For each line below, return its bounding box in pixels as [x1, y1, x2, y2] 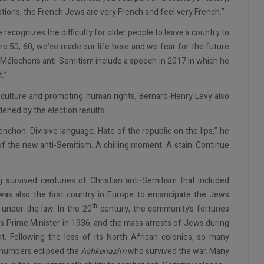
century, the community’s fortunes [97, 202, 230, 215]
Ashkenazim [80, 245, 126, 258]
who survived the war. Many [126, 245, 230, 258]
